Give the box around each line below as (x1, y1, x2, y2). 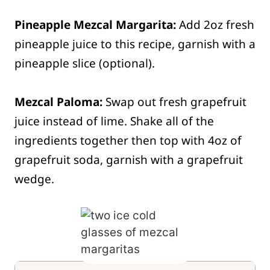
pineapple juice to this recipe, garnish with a (14, 36, 256, 52)
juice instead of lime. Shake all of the (14, 113, 214, 130)
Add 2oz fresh (176, 17, 254, 33)
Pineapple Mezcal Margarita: (14, 17, 176, 33)
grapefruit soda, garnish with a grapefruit (14, 152, 243, 168)
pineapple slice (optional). (14, 55, 155, 72)
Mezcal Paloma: (14, 94, 105, 110)
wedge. (14, 171, 54, 187)
